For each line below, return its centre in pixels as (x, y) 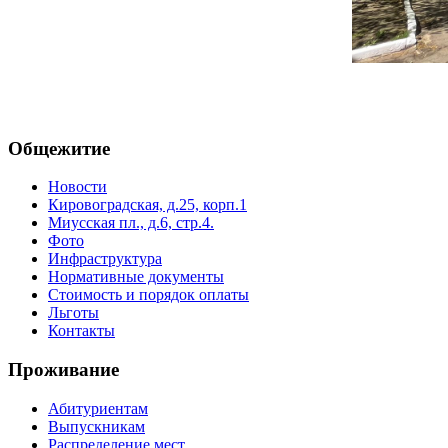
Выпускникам (96, 426)
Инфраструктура (105, 259)
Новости (77, 187)
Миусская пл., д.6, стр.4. (131, 223)
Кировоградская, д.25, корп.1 (147, 205)
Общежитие (59, 148)
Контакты (81, 331)
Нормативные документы (136, 277)
